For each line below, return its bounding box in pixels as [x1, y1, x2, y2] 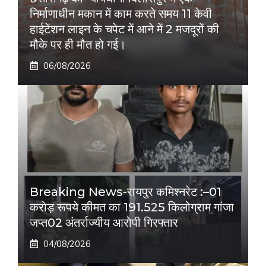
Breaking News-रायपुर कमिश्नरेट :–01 [30, 185, 221, 199]
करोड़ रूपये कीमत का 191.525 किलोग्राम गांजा [30, 200, 234, 215]
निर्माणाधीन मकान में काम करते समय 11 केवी [30, 7, 212, 21]
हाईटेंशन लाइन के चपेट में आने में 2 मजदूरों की [30, 22, 219, 37]
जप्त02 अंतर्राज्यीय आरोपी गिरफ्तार [30, 216, 178, 230]
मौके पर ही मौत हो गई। [30, 37, 126, 52]
